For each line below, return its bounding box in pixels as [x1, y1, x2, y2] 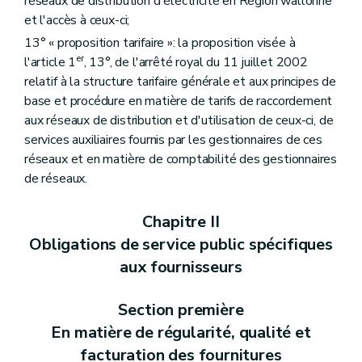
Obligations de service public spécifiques [29, 233, 333, 255]
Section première [118, 298, 244, 321]
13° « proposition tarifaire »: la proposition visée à [24, 33, 296, 52]
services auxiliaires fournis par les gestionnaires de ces [24, 130, 322, 149]
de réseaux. [24, 169, 88, 187]
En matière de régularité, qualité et [51, 321, 311, 343]
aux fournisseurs [120, 255, 242, 278]
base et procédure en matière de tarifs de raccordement [24, 91, 333, 110]
